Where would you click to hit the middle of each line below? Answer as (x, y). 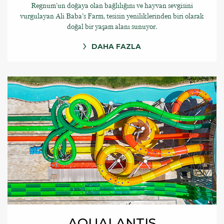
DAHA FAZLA (116, 46)
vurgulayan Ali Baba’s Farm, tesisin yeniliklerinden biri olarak (112, 16)
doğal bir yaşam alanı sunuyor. (112, 26)
